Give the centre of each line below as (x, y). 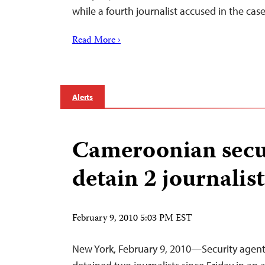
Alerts (83, 97)
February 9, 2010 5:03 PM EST (132, 219)
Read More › (96, 41)
